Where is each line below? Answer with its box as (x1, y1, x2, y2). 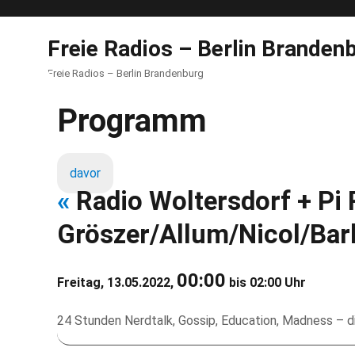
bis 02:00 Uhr (226, 275, 306, 290)
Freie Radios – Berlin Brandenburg (48, 67, 204, 79)
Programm (57, 102, 207, 139)
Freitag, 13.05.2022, (57, 275, 177, 290)
